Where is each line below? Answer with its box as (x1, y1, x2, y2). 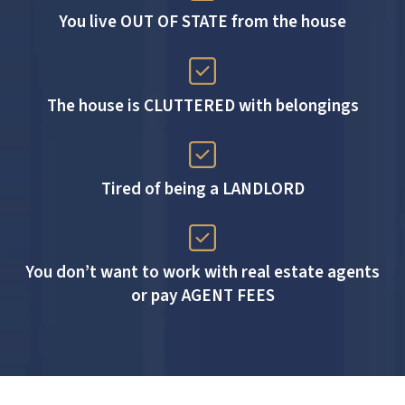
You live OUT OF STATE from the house (59, 9, 346, 35)
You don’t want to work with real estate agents (25, 259, 380, 286)
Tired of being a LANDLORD (100, 175, 305, 202)
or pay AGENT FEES (130, 283, 275, 309)
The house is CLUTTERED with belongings (46, 92, 359, 118)
